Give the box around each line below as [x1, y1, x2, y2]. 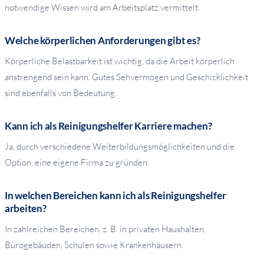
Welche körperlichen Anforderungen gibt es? [5, 34, 200, 47]
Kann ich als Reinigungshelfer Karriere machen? [5, 120, 212, 133]
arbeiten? [5, 202, 47, 215]
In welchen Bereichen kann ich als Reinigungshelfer [5, 189, 226, 202]
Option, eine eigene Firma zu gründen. [5, 157, 149, 169]
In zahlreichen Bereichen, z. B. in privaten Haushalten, [5, 223, 206, 235]
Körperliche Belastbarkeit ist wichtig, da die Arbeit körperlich [5, 55, 235, 67]
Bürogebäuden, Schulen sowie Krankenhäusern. [5, 239, 183, 251]
